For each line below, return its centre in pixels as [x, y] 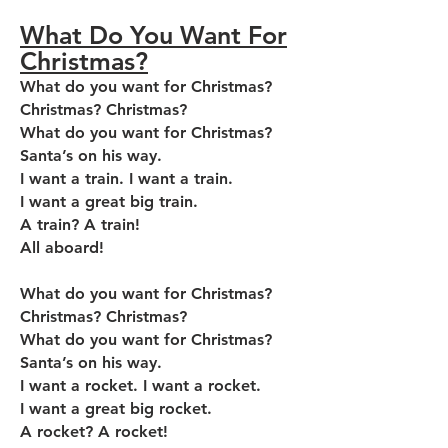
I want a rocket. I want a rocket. [140, 385]
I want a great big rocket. [116, 408]
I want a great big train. [109, 201]
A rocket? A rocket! [94, 431]
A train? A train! [80, 224]
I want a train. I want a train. [126, 178]
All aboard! [62, 247]
